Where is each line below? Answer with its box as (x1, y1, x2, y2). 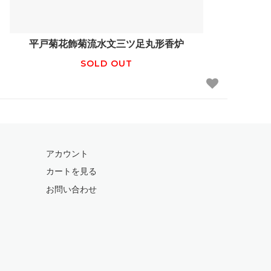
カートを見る (46, 167, 97, 177)
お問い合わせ (46, 184, 97, 194)
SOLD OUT (80, 58, 132, 69)
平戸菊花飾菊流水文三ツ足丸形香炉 (28, 39, 184, 49)
